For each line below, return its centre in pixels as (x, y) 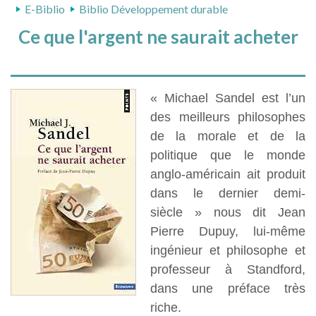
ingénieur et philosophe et (228, 251)
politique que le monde (228, 156)
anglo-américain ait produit (228, 175)
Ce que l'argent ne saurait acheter (158, 37)
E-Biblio (45, 9)
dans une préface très (228, 289)
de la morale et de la (228, 136)
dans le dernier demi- (228, 194)
